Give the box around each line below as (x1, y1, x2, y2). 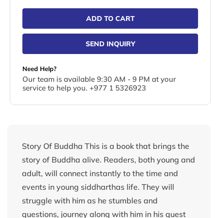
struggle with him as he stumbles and (22, 196, 158, 206)
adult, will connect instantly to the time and (22, 168, 178, 179)
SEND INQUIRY (85, 39, 135, 49)
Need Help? (22, 65, 56, 73)
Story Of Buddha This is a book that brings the (22, 141, 189, 151)
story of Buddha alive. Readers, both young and (22, 155, 195, 165)
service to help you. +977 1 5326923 (22, 83, 146, 93)
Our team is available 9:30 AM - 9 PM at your (22, 74, 176, 84)
